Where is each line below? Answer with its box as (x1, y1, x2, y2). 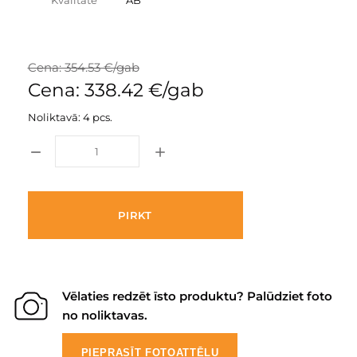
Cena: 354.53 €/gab (27, 60, 139, 75)
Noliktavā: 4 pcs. (27, 111, 112, 124)
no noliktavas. (62, 308, 147, 323)
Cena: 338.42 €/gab (27, 79, 204, 101)
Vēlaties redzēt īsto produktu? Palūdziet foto (62, 288, 332, 304)
